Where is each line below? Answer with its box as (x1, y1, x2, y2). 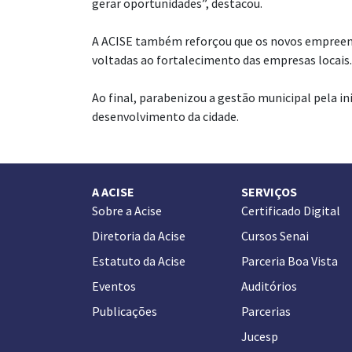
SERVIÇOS (241, 184, 297, 200)
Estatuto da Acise (92, 253, 185, 269)
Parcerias (241, 303, 291, 319)
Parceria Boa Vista (241, 253, 338, 269)
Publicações (92, 303, 157, 319)
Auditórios (241, 278, 297, 294)
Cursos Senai (241, 228, 309, 244)
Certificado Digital (241, 203, 340, 218)
